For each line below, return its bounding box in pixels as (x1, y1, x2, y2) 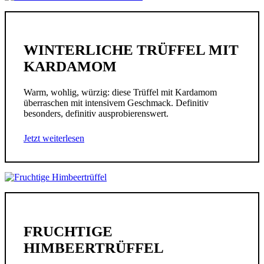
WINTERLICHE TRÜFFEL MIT (24, 42, 239, 58)
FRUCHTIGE (24, 223, 113, 239)
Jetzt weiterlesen (24, 133, 84, 143)
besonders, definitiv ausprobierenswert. (24, 108, 169, 118)
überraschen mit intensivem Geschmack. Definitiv (24, 97, 209, 108)
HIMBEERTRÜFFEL (24, 239, 164, 256)
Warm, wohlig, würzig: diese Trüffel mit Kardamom (24, 87, 217, 97)
